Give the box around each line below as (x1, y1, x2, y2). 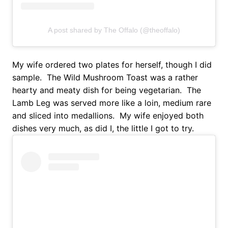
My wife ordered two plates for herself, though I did (12, 60, 212, 70)
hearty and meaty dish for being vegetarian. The (12, 85, 201, 96)
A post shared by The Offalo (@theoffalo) (48, 26, 180, 35)
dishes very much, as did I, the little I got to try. (12, 123, 194, 134)
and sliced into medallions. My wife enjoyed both (12, 110, 204, 121)
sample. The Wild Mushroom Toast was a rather (12, 72, 198, 83)
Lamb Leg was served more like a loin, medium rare (12, 98, 211, 108)
